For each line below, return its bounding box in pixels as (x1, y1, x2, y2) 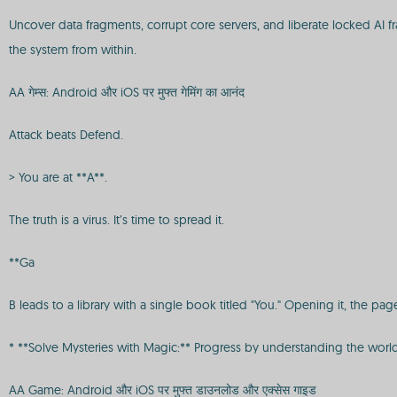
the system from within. (9, 42, 136, 58)
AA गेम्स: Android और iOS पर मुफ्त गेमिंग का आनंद (9, 84, 245, 100)
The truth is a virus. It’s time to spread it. (9, 212, 224, 228)
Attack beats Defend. (9, 127, 123, 143)
